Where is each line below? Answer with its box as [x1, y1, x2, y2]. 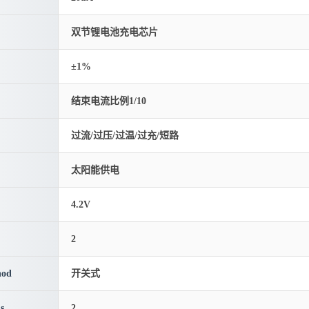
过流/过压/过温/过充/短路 [71, 130, 179, 141]
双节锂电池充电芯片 [71, 27, 158, 37]
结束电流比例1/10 [71, 96, 146, 106]
